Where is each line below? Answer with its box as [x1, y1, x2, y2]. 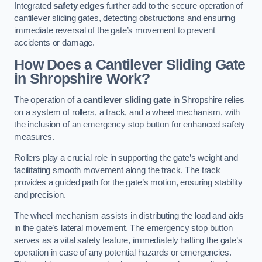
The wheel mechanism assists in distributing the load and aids [14, 211, 244, 220]
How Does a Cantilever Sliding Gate [14, 56, 246, 73]
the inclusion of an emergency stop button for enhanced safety [14, 120, 246, 130]
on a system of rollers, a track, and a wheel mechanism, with [14, 108, 240, 118]
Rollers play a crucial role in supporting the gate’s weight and [14, 153, 238, 163]
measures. [14, 132, 54, 142]
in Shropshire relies [170, 95, 244, 105]
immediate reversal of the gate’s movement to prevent [14, 26, 215, 36]
